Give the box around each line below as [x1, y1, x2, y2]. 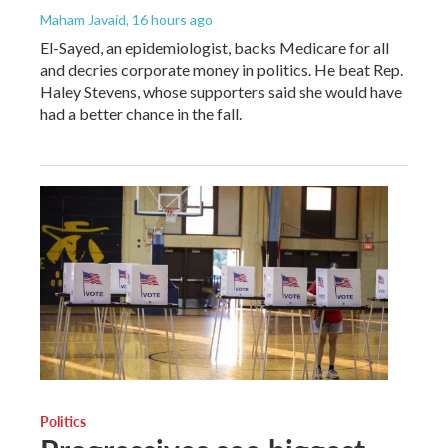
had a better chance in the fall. [40, 103, 242, 123]
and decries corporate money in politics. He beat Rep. [40, 59, 403, 79]
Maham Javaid [40, 10, 126, 28]
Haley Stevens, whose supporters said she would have [40, 81, 402, 101]
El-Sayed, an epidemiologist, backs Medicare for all [40, 37, 389, 57]
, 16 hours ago [126, 10, 213, 28]
